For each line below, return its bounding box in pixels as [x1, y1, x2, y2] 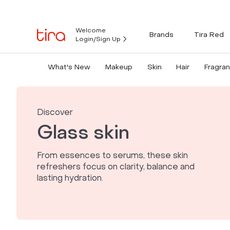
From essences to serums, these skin [37, 150, 188, 161]
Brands [149, 29, 174, 40]
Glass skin [37, 121, 129, 145]
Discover [37, 107, 73, 118]
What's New [47, 62, 90, 72]
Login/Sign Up [75, 35, 121, 43]
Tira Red [194, 29, 224, 40]
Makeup [105, 62, 132, 72]
